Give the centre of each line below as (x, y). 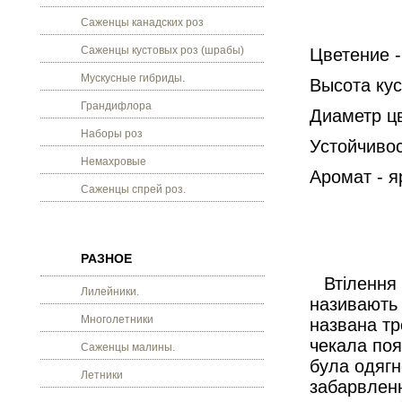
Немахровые (114, 162)
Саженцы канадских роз (142, 22)
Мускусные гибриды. (133, 78)
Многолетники (117, 319)
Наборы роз (112, 134)
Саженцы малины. (128, 347)
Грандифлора (116, 106)
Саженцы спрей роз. (133, 189)
